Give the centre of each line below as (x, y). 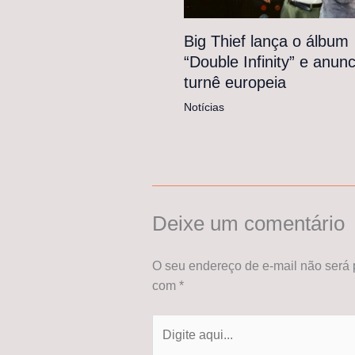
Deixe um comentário (248, 224)
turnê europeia (235, 83)
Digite (168, 324)
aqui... (168, 344)
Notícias (204, 107)
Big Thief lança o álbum (266, 42)
